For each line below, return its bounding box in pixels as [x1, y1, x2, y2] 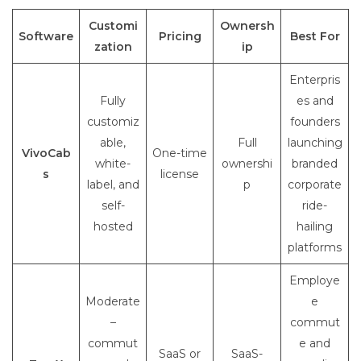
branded [292, 156, 338, 172]
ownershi [222, 156, 272, 172]
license [160, 167, 199, 182]
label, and [86, 177, 139, 193]
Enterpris [289, 73, 340, 88]
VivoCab [21, 146, 71, 161]
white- [95, 156, 131, 172]
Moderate [85, 294, 140, 309]
